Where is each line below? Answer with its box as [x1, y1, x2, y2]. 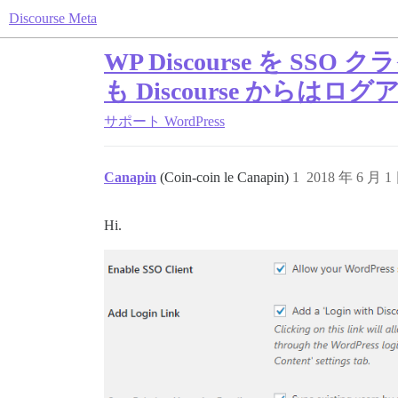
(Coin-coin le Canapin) [160, 170, 292, 185]
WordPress [164, 114, 225, 129]
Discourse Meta [9, 11, 97, 26]
